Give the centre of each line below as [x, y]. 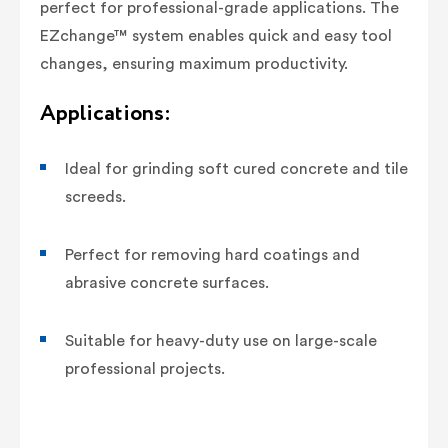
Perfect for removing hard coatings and [212, 254]
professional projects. [145, 368]
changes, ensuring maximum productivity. [194, 63]
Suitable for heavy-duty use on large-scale [221, 340]
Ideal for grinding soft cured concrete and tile [236, 168]
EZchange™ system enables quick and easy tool [216, 35]
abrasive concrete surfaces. [167, 282]
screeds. [95, 196]
